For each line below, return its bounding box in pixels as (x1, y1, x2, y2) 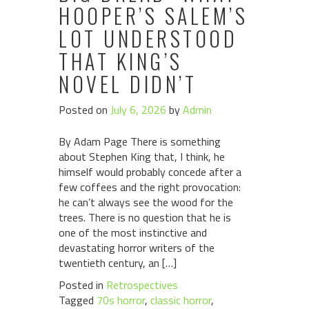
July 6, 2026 (110, 101, 166, 118)
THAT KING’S (59, 46, 183, 77)
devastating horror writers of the (59, 239, 215, 256)
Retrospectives (106, 277, 178, 293)
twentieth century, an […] (59, 255, 177, 271)
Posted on (59, 101, 110, 118)
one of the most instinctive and (59, 224, 207, 241)
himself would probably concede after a (59, 163, 241, 180)
